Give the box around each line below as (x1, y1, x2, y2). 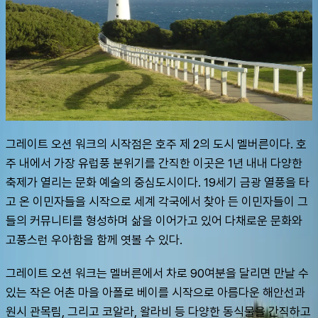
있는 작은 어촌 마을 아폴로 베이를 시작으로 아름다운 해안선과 (6, 285, 305, 300)
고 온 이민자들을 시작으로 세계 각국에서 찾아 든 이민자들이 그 (6, 194, 308, 209)
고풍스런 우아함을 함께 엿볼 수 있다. (6, 232, 182, 247)
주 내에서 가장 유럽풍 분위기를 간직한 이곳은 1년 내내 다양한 (6, 155, 302, 170)
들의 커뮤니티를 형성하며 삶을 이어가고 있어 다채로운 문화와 (6, 213, 302, 228)
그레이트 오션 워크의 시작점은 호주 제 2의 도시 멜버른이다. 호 (6, 136, 307, 151)
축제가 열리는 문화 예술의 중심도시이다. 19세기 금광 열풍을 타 (6, 175, 309, 190)
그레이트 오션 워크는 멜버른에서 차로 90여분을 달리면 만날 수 (6, 265, 309, 280)
